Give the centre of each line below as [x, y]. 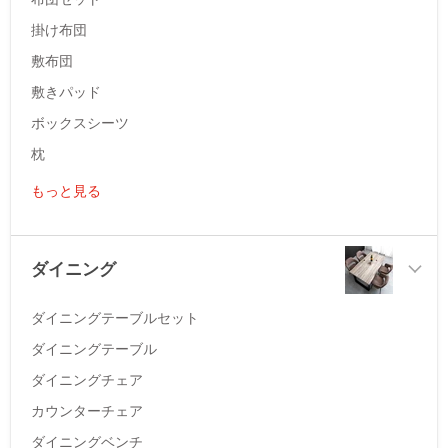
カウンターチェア [87, 410]
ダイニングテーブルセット [115, 317]
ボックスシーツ [80, 122]
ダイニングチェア [87, 379]
